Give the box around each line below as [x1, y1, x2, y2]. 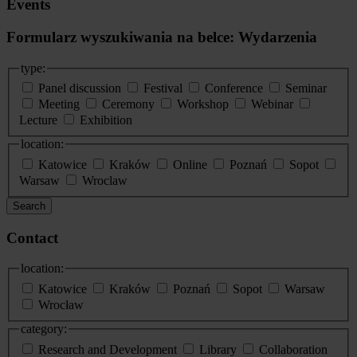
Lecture [19, 113, 57, 127]
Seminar [285, 81, 327, 96]
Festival [143, 81, 182, 96]
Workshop [177, 97, 229, 112]
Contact [6, 229, 58, 246]
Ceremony [102, 97, 155, 112]
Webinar [251, 97, 293, 112]
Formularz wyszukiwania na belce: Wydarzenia [6, 29, 317, 46]
